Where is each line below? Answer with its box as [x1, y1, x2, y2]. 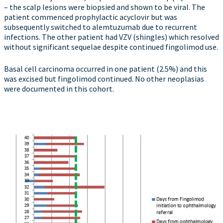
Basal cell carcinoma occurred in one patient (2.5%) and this [4, 64, 207, 74]
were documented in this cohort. [4, 84, 114, 94]
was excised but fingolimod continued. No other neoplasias [4, 74, 204, 84]
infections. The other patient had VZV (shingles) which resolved [4, 32, 219, 42]
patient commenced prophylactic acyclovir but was [4, 12, 177, 22]
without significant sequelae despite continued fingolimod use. [4, 42, 218, 52]
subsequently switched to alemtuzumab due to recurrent [4, 22, 197, 32]
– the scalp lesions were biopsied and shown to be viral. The [4, 2, 205, 12]
